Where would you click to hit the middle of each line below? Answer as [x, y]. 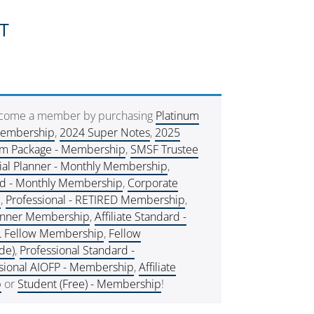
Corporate [152, 183]
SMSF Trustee [164, 149]
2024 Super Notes [104, 132]
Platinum [177, 116]
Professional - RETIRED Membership [95, 200]
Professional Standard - [77, 250]
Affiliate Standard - [140, 217]
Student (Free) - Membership [89, 284]
